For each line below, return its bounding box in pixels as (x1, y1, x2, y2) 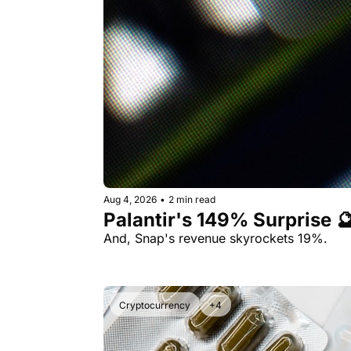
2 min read (168, 193, 215, 205)
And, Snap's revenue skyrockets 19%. (103, 230, 327, 246)
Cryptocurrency (119, 299, 190, 311)
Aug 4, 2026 (103, 193, 157, 205)
